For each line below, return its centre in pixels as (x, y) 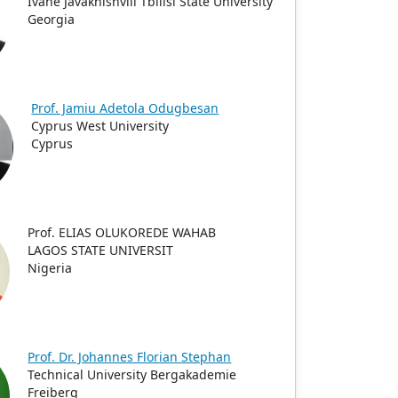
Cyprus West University (100, 126)
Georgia (52, 19)
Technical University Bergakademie (132, 374)
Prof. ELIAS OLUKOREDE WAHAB (122, 232)
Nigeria (50, 268)
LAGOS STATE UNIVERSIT (101, 250)
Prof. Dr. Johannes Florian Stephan (130, 357)
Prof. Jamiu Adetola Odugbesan (125, 108)
